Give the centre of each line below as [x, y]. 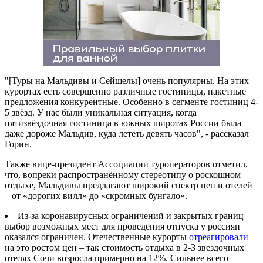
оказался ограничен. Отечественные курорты [97, 237]
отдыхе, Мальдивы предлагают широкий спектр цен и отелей [129, 185]
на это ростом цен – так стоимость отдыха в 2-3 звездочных [124, 247]
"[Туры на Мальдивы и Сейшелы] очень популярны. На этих [127, 80]
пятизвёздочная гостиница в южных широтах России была [123, 123]
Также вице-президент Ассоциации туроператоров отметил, [126, 164]
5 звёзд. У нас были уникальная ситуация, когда [101, 112]
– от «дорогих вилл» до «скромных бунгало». [96, 195]
